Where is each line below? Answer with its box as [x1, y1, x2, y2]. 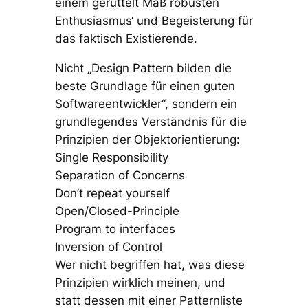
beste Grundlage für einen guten [54, 78, 235, 93]
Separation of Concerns [54, 168, 185, 182]
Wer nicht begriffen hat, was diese [54, 257, 245, 272]
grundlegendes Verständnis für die [54, 114, 247, 129]
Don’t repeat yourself [54, 186, 170, 200]
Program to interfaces [54, 221, 175, 236]
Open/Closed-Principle [54, 203, 179, 218]
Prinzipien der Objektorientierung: [54, 132, 240, 146]
